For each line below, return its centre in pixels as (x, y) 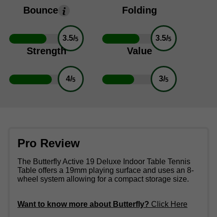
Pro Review (49, 143)
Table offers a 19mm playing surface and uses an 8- (106, 170)
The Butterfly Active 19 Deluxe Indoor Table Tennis (104, 162)
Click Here (169, 204)
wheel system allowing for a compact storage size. (103, 179)
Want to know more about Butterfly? (84, 204)
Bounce (41, 10)
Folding (139, 10)
